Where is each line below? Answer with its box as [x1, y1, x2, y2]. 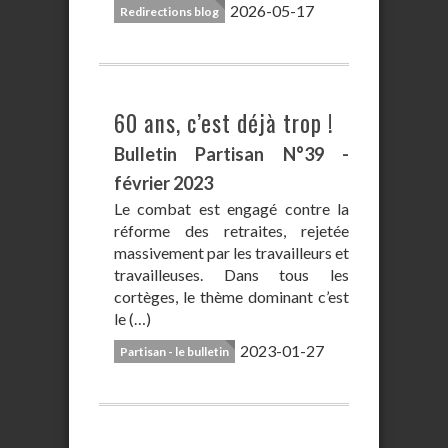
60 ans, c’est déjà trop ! [114, 106, 334, 140]
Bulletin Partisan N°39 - [114, 143, 349, 165]
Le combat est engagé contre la [114, 199, 349, 218]
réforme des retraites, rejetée [114, 221, 349, 240]
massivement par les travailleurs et [114, 243, 349, 262]
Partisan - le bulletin [120, 344, 229, 359]
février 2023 [114, 172, 213, 194]
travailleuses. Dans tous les [114, 265, 349, 284]
